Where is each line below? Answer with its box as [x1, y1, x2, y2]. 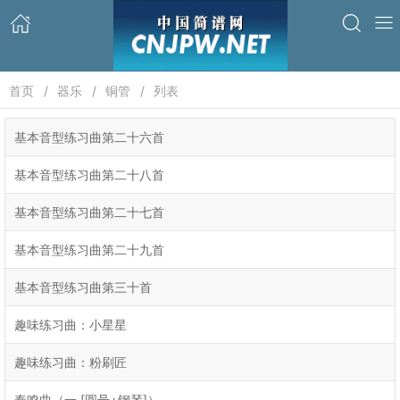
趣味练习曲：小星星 [14, 317, 127, 332]
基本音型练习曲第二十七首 [14, 204, 164, 220]
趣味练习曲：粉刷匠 [14, 354, 127, 370]
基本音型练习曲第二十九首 [14, 242, 164, 257]
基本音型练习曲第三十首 [14, 279, 152, 295]
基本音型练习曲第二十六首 [14, 129, 164, 145]
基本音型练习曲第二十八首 [14, 167, 164, 182]
